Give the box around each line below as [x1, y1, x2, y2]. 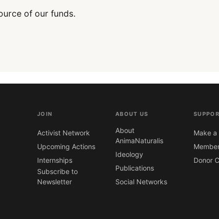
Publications [115, 164, 154, 173]
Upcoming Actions [37, 142, 95, 151]
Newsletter [37, 177, 72, 186]
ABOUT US [115, 110, 149, 117]
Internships [37, 156, 72, 165]
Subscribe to [37, 167, 78, 176]
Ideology [115, 150, 143, 159]
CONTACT [76, 187, 108, 195]
